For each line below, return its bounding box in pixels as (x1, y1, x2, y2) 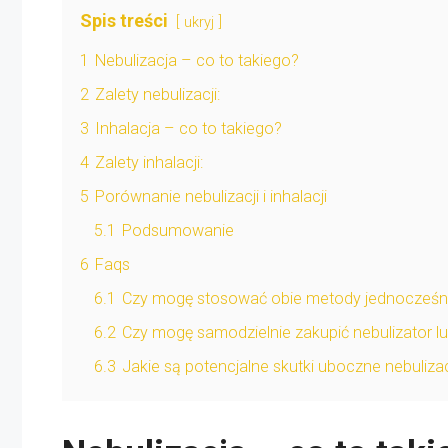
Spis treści (80, 9, 168, 31)
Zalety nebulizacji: (95, 84, 220, 104)
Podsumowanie (122, 220, 234, 240)
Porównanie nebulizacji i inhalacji (95, 186, 327, 206)
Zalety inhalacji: (95, 152, 203, 172)
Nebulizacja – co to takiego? (95, 50, 299, 70)
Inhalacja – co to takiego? (95, 118, 282, 138)
